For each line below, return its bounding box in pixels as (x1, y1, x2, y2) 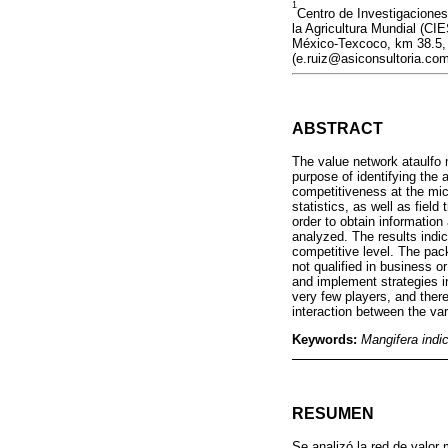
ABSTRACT (292, 119, 383, 137)
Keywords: (292, 331, 361, 347)
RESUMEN (292, 405, 374, 423)
